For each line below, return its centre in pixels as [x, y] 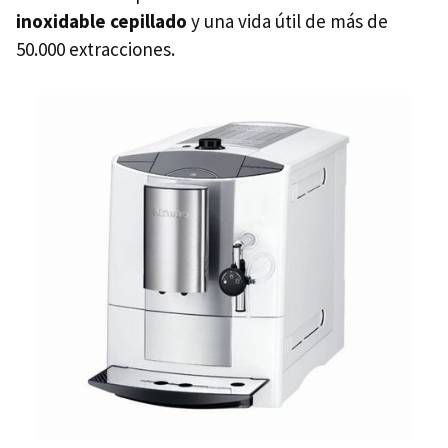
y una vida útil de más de [287, 21]
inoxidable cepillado [101, 21]
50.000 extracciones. [95, 49]
